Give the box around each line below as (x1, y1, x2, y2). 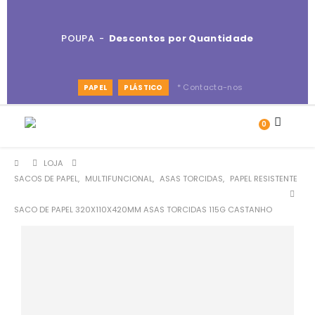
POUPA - (61, 32, 109, 45)
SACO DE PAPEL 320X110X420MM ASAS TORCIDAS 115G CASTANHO (14, 204, 272, 215)
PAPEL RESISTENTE (230, 173, 297, 184)
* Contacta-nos (176, 82, 243, 93)
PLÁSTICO (124, 82, 163, 93)
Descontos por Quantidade (108, 32, 254, 45)
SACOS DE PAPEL (14, 173, 78, 184)
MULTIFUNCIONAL (85, 173, 153, 184)
